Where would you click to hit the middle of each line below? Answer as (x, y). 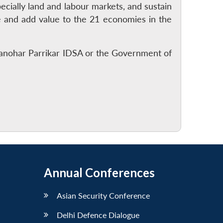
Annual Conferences (99, 172)
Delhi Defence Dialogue (98, 215)
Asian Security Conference (103, 195)
